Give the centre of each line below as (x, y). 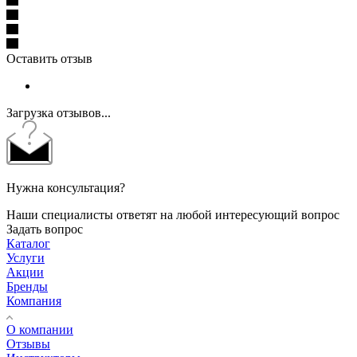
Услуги (25, 258)
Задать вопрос (45, 229)
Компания (34, 301)
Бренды (27, 287)
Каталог (28, 244)
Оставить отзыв (49, 59)
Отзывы (28, 344)
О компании (40, 330)
